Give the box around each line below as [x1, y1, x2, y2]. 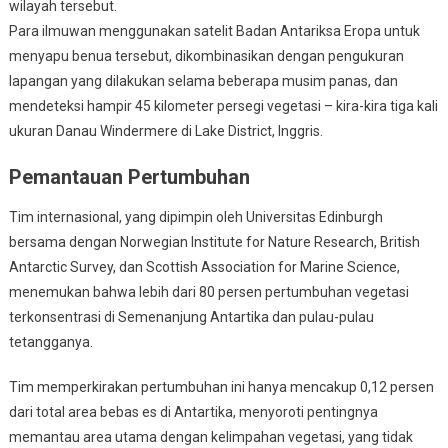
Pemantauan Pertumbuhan [8, 164, 250, 189]
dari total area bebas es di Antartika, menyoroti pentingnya [8, 403, 378, 420]
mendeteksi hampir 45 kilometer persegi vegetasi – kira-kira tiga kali [8, 97, 438, 114]
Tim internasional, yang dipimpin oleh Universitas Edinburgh [8, 208, 383, 225]
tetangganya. [8, 333, 93, 350]
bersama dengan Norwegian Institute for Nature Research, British [8, 233, 420, 250]
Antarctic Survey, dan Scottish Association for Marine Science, [8, 258, 400, 275]
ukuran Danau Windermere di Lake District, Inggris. [8, 122, 323, 139]
